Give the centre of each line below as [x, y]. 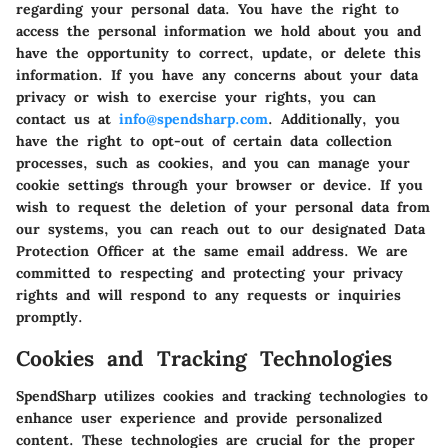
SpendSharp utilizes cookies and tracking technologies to [222, 396]
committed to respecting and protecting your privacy [209, 272]
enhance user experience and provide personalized [199, 418]
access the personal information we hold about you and [218, 30]
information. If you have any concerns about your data [217, 74]
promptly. [49, 316]
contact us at [63, 118]
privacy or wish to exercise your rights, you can [196, 96]
